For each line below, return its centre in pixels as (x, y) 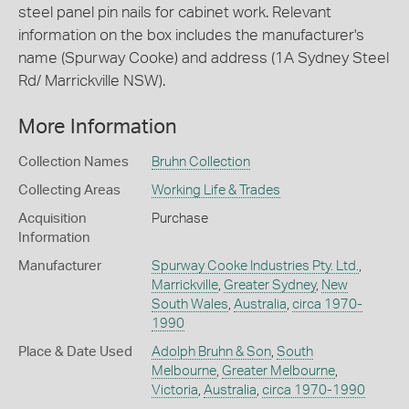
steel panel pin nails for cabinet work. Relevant (175, 12)
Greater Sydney (269, 285)
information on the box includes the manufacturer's (191, 35)
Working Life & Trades (215, 190)
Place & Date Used (75, 352)
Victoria (174, 390)
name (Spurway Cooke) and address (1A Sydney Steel (204, 58)
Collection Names (73, 162)
